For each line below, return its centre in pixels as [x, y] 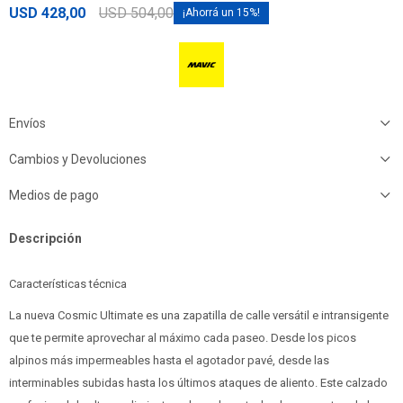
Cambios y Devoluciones [78, 159]
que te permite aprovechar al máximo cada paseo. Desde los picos [183, 338]
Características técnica [68, 284]
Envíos [27, 123]
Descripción [45, 238]
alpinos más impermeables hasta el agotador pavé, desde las [169, 360]
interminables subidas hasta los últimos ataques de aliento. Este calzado [198, 383]
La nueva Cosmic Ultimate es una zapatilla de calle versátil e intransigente [199, 315]
